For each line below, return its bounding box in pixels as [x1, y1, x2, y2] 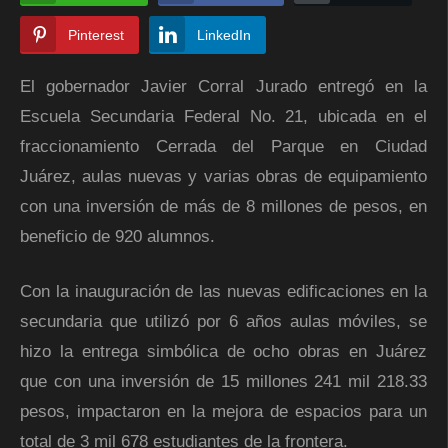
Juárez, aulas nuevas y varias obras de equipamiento [20, 167, 427, 187]
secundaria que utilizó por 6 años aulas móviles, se [20, 312, 427, 332]
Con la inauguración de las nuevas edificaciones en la [20, 282, 427, 302]
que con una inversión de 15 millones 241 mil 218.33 [20, 372, 427, 392]
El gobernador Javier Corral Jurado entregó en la [20, 77, 427, 97]
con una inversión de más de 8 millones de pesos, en [20, 197, 427, 217]
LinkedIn [197, 27, 251, 44]
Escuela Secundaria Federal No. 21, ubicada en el [20, 107, 427, 127]
